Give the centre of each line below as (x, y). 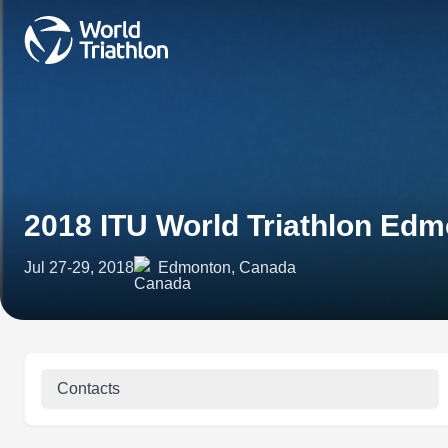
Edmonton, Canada (227, 267)
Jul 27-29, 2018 (79, 267)
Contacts (88, 388)
